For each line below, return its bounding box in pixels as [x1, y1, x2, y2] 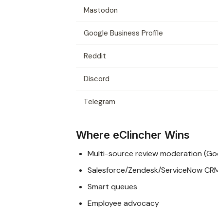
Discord [84, 73, 109, 84]
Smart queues [88, 181, 137, 192]
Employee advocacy [88, 198, 159, 208]
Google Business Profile [84, 28, 163, 38]
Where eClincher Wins [76, 128, 190, 141]
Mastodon [84, 5, 118, 15]
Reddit [84, 51, 106, 61]
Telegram [84, 96, 115, 107]
